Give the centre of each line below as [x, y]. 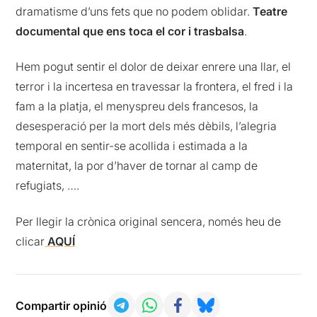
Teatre [270, 11]
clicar [30, 241]
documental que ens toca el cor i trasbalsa [130, 31]
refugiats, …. [48, 186]
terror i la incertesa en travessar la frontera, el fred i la [155, 87]
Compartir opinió [62, 305]
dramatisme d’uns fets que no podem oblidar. [134, 11]
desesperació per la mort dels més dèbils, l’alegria [146, 126]
